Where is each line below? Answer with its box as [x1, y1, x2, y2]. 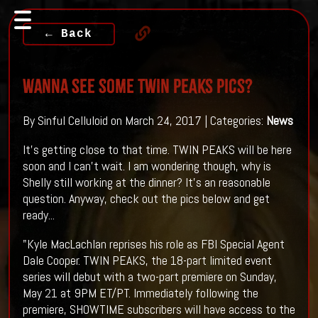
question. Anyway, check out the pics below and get [22, 190, 270, 207]
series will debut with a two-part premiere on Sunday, [22, 268, 277, 285]
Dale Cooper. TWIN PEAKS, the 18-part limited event [22, 252, 272, 269]
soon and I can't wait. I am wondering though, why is [22, 158, 271, 175]
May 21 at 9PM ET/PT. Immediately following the [22, 285, 258, 302]
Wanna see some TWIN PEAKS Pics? [22, 74, 253, 98]
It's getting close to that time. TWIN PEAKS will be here [22, 141, 292, 158]
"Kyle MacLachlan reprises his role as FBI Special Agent [22, 236, 285, 253]
